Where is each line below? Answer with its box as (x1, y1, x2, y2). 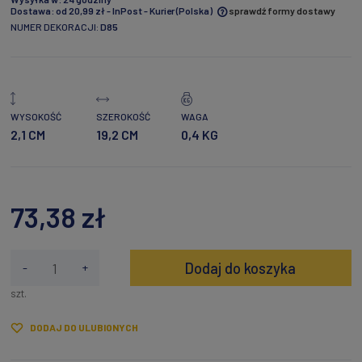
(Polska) (176, 5, 213, 17)
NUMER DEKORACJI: (11, 21, 99, 33)
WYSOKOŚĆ (11, 111, 61, 123)
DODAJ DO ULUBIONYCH (30, 322, 138, 334)
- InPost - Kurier (107, 5, 175, 17)
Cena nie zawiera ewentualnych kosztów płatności (27, 22, 271, 36)
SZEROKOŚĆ (95, 111, 150, 123)
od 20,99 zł (56, 5, 105, 17)
